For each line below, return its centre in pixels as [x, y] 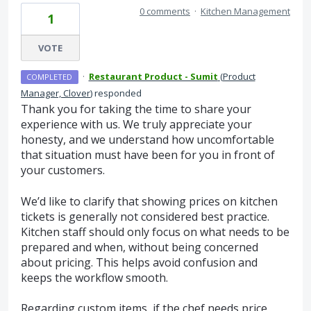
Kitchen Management [245, 11]
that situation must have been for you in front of [148, 155]
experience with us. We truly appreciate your [136, 125]
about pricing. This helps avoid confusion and [139, 262]
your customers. [63, 170]
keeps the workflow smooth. [94, 277]
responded [117, 93]
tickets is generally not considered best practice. [145, 216]
